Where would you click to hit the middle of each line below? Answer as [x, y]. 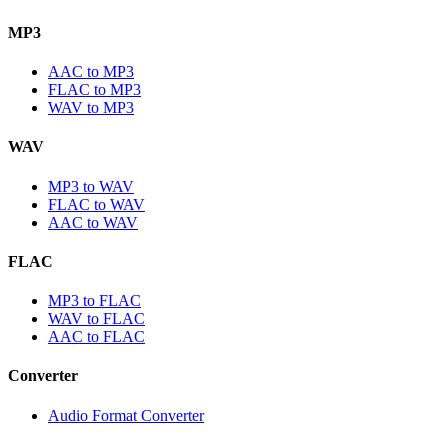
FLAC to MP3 [94, 90]
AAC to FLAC [96, 337]
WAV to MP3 [91, 108]
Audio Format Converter [126, 415]
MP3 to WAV [91, 186]
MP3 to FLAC [94, 301]
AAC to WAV [93, 222]
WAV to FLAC [96, 319]
